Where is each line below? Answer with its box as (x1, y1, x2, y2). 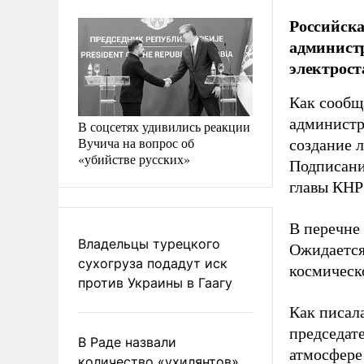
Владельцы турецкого (78, 235, 220, 252)
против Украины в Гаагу (78, 274, 232, 291)
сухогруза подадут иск (78, 254, 227, 271)
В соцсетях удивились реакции (78, 117, 250, 135)
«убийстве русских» (78, 149, 190, 167)
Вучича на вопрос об (78, 133, 194, 151)
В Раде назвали (78, 333, 176, 350)
